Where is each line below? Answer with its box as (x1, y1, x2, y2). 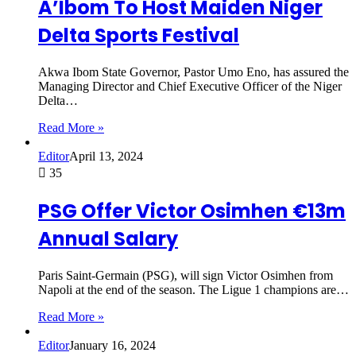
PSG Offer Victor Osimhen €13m (38, 198, 346, 225)
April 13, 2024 (69, 149, 143, 164)
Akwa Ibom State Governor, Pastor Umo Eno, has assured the (38, 65, 349, 79)
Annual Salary (38, 226, 178, 253)
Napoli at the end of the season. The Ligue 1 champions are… (38, 282, 349, 296)
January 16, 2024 (69, 338, 156, 352)
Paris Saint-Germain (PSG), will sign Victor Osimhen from (38, 268, 333, 282)
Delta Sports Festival (38, 22, 239, 49)
